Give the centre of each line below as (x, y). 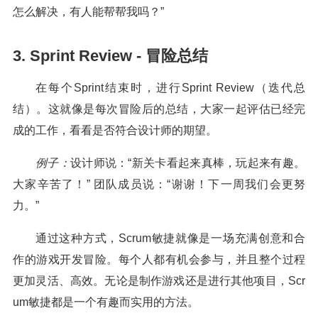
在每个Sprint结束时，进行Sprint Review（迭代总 (170, 88)
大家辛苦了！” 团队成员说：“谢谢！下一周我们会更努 (159, 184)
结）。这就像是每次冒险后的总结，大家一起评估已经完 (159, 109)
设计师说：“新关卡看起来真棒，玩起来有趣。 (188, 163)
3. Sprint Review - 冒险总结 (110, 56)
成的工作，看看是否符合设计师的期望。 (115, 130)
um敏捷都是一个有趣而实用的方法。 (106, 302)
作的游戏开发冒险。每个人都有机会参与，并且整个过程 (159, 259)
